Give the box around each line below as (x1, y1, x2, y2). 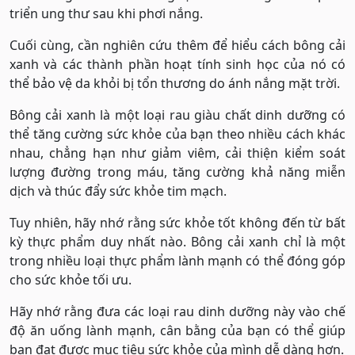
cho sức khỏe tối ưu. (10, 271, 132, 288)
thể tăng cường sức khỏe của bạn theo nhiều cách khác (10, 125, 345, 143)
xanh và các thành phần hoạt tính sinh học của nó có (10, 55, 345, 73)
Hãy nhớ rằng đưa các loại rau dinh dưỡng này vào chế (10, 303, 345, 320)
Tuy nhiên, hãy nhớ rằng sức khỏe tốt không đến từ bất (10, 214, 345, 231)
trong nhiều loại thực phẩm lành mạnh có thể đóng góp (10, 252, 345, 269)
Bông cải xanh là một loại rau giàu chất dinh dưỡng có (10, 106, 345, 124)
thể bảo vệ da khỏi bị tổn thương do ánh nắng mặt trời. (10, 74, 340, 92)
